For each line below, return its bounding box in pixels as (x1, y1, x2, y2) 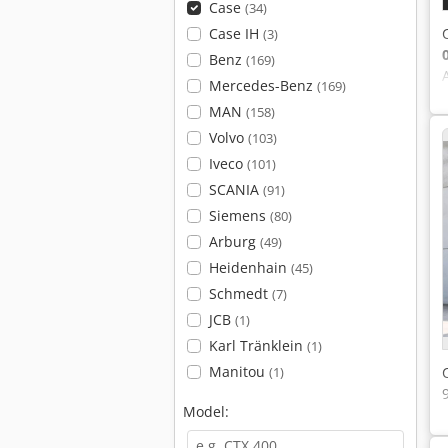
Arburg (208, 232, 260, 251)
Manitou (208, 362, 269, 381)
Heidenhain (208, 258, 291, 277)
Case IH (208, 24, 263, 43)
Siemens (208, 206, 270, 225)
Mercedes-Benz (208, 76, 317, 95)
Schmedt (208, 284, 272, 303)
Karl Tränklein (208, 336, 307, 355)
